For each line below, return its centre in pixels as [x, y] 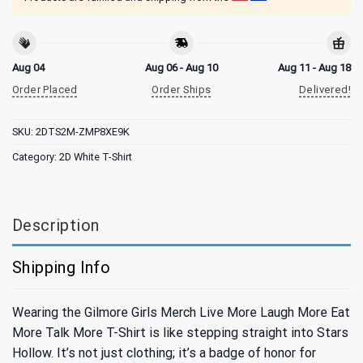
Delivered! [325, 90]
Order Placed [45, 90]
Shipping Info [62, 267]
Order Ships [181, 90]
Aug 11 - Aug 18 [314, 68]
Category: [36, 156]
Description [56, 225]
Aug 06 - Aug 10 [181, 68]
